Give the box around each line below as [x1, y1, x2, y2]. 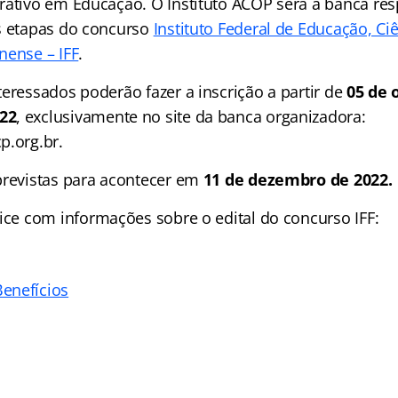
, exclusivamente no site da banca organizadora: [16, 106, 366, 127]
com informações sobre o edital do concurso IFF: [20, 207, 379, 228]
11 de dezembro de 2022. [203, 169, 393, 190]
